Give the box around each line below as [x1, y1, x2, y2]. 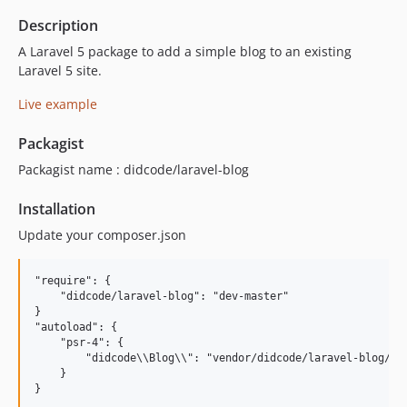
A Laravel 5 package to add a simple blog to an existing [18, 43, 352, 60]
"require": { [35, 274, 111, 287]
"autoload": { [35, 321, 117, 333]
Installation [18, 199, 95, 219]
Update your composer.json [18, 226, 186, 243]
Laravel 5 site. [18, 62, 102, 79]
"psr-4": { [35, 336, 124, 349]
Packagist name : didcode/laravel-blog [18, 161, 249, 178]
